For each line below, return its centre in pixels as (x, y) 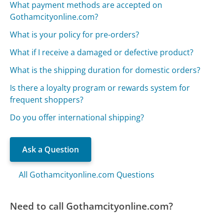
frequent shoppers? (47, 99)
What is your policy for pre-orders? (75, 34)
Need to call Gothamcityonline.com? (92, 206)
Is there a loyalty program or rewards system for (100, 88)
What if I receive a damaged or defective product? (102, 52)
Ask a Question (51, 149)
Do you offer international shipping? (77, 117)
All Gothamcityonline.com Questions (87, 174)
